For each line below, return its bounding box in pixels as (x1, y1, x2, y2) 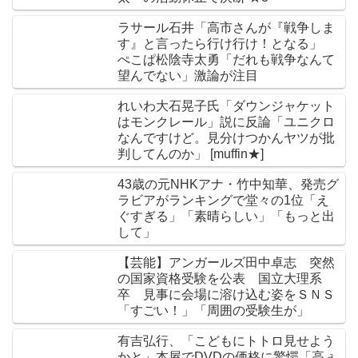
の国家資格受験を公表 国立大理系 (117, 271, 322, 285)
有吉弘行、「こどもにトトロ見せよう (117, 333, 335, 348)
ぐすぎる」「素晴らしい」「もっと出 (117, 209, 335, 223)
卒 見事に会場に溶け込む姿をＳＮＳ (117, 287, 335, 301)
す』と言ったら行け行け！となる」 (117, 36, 335, 50)
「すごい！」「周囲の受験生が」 (117, 303, 309, 317)
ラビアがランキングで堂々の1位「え (117, 193, 329, 207)
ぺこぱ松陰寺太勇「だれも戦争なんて (117, 52, 335, 66)
